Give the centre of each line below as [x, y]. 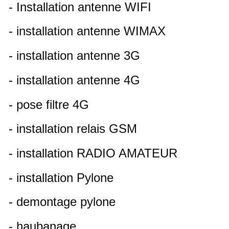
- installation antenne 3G [74, 56]
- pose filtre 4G [49, 104]
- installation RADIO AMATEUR [93, 153]
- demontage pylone [64, 202]
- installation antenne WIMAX [87, 31]
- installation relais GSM [73, 129]
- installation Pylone [61, 177]
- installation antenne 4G [74, 80]
